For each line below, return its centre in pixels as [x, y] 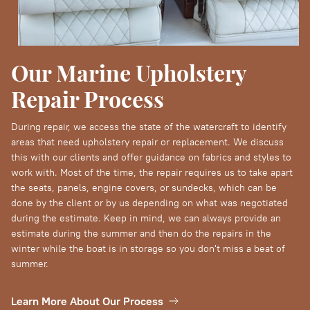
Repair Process [88, 99]
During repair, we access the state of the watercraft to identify [149, 127]
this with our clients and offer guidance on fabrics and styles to [151, 157]
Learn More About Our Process [87, 301]
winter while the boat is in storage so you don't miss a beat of [148, 248]
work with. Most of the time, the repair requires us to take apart [152, 172]
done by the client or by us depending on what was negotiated [149, 203]
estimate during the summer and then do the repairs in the [141, 233]
